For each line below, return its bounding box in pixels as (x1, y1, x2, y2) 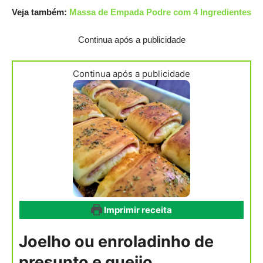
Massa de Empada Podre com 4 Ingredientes (69, 6, 251, 17)
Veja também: (12, 6, 69, 17)
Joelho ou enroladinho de (19, 231, 214, 251)
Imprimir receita (102, 204, 173, 215)
